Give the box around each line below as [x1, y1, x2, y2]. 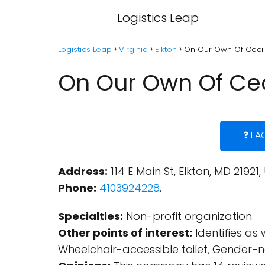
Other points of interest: [58, 225, 192, 240]
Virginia [119, 44, 148, 55]
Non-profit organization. [123, 209, 254, 224]
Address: [58, 164, 108, 179]
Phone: [58, 180, 96, 195]
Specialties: [58, 209, 123, 224]
